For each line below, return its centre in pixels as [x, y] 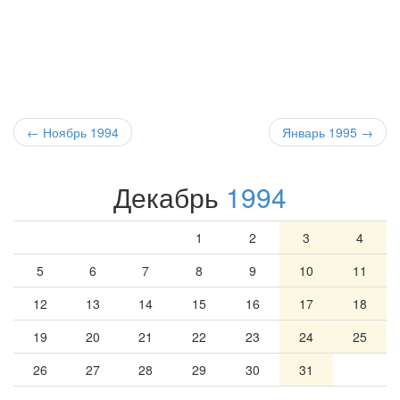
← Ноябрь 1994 [73, 132]
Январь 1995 [320, 132]
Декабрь [170, 197]
